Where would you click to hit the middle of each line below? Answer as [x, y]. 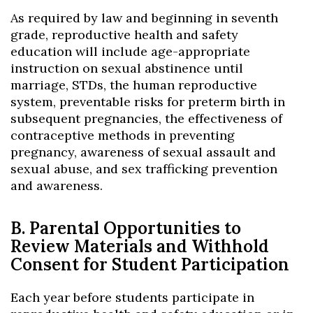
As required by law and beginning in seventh [144, 18]
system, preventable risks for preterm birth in [148, 102]
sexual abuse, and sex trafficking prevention [144, 169]
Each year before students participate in [132, 297]
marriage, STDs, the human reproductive [134, 85]
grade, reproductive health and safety [124, 35]
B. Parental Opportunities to [126, 228]
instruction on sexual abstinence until [127, 68]
